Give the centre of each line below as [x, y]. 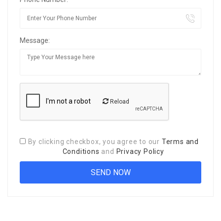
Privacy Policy [140, 151]
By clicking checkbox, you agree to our [95, 141]
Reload [119, 101]
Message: [35, 40]
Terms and [180, 141]
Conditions [81, 151]
